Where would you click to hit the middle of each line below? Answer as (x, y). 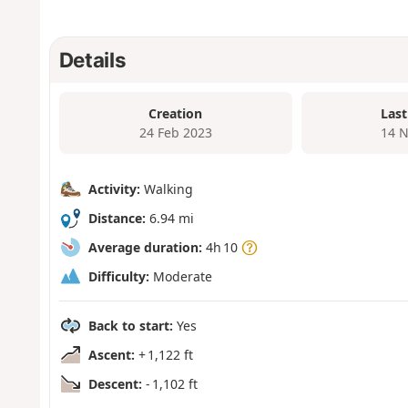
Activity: (114, 189)
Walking (166, 189)
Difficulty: (118, 277)
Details (92, 59)
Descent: (115, 384)
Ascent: (111, 355)
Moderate (180, 277)
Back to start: (130, 326)
